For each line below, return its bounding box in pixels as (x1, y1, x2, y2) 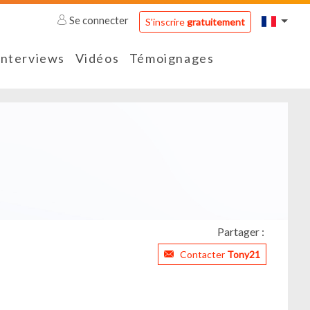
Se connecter (67, 14, 131, 27)
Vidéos (75, 51, 120, 66)
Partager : (217, 225, 264, 239)
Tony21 (227, 248, 260, 261)
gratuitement (186, 15, 245, 28)
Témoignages (129, 51, 215, 66)
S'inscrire (145, 15, 187, 28)
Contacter (180, 248, 227, 261)
